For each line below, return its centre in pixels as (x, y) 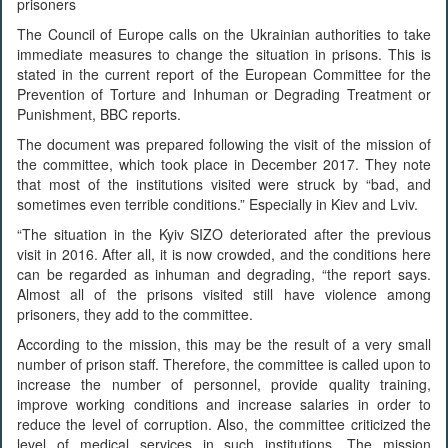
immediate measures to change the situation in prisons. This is (224, 53)
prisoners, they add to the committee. (135, 313)
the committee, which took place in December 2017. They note (224, 163)
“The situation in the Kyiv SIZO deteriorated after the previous (224, 233)
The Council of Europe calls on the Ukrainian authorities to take (224, 33)
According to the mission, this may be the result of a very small (224, 343)
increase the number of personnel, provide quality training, (224, 383)
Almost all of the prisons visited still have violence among (224, 293)
